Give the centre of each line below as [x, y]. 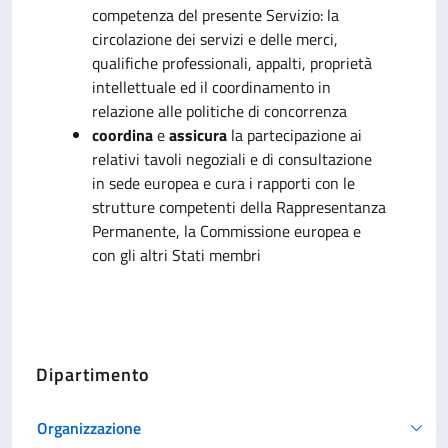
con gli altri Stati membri [176, 255]
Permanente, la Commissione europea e [226, 231]
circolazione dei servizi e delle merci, [215, 39]
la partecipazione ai [294, 135]
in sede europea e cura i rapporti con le [223, 183]
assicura [198, 135]
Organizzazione [89, 427]
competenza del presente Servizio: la [215, 15]
